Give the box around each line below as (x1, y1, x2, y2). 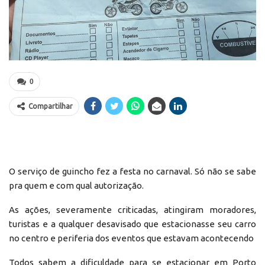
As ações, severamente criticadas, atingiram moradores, (9, 204, 256, 215)
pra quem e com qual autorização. (9, 180, 144, 190)
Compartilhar (28, 102, 73, 110)
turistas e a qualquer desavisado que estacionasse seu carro (9, 218, 256, 229)
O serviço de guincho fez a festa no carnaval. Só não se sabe (9, 166, 256, 176)
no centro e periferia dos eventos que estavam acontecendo (9, 232, 254, 243)
